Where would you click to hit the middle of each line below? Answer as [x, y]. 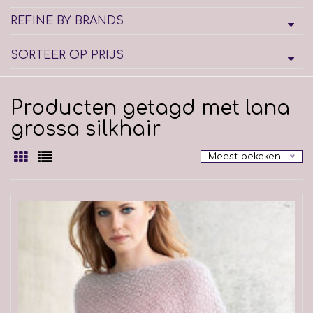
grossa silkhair [86, 129]
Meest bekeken [245, 156]
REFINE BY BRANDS [67, 21]
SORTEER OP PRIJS [67, 55]
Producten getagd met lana [150, 108]
